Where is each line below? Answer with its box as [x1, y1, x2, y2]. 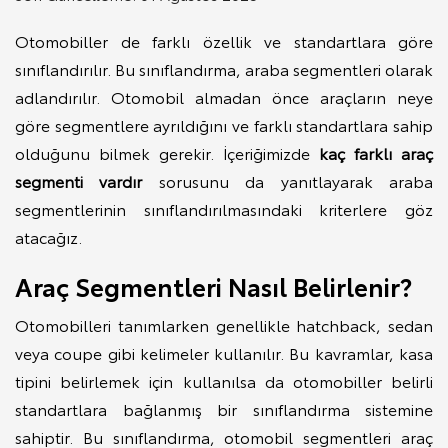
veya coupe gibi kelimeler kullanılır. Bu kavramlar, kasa [15, 340, 433, 364]
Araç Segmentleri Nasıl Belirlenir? [15, 267, 412, 303]
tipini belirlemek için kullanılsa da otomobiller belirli [15, 368, 433, 392]
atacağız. [15, 224, 86, 248]
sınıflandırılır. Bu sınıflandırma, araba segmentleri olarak [15, 56, 433, 80]
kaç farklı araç [310, 140, 433, 164]
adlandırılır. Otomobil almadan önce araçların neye [15, 84, 433, 108]
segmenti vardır [15, 168, 143, 192]
